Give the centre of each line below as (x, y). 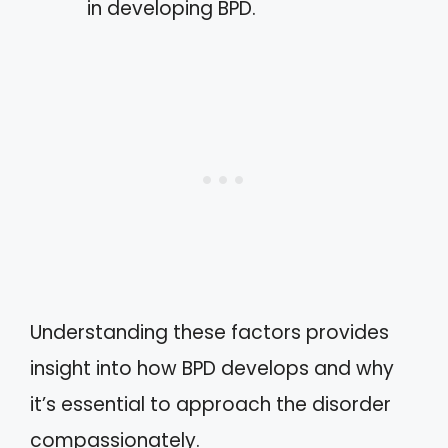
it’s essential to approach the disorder (210, 404)
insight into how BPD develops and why (212, 368)
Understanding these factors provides (209, 332)
